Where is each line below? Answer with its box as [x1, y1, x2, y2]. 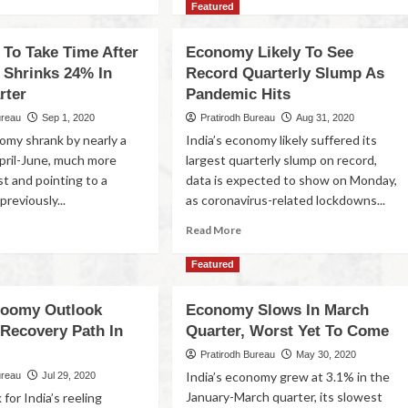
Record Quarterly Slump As [186, 65, 385, 82]
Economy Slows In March [186, 301, 370, 319]
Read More [186, 223, 242, 237]
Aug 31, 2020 [296, 112, 355, 123]
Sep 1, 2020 [42, 112, 96, 123]
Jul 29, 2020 [42, 370, 97, 381]
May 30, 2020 [296, 349, 357, 360]
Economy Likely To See [186, 44, 354, 61]
